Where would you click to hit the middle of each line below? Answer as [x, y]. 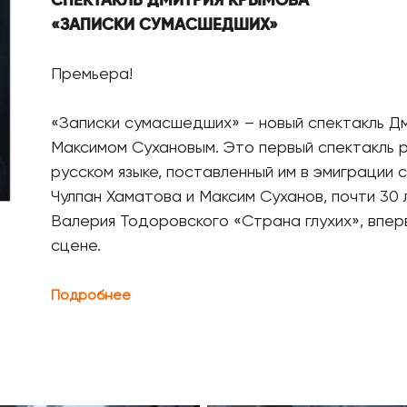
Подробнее [91, 296]
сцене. [76, 246]
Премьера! [94, 74]
